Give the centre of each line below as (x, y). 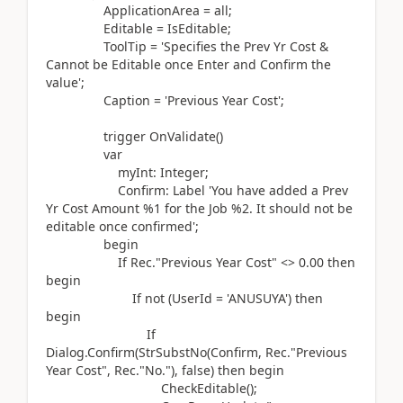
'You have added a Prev (278, 190)
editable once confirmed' (121, 226)
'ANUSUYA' (257, 298)
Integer (183, 172)
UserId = (199, 298)
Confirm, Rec (249, 352)
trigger (125, 136)
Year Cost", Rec (91, 370)
